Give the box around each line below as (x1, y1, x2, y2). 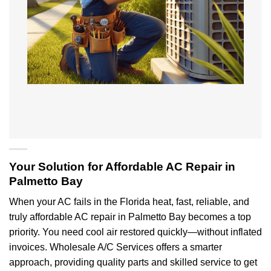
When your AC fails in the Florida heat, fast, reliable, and (9, 197, 249, 207)
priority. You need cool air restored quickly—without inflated (9, 227, 262, 238)
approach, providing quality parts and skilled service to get (9, 257, 257, 268)
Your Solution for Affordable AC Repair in (9, 160, 235, 173)
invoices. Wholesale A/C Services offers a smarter (9, 242, 222, 253)
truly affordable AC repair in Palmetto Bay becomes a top (9, 212, 251, 223)
